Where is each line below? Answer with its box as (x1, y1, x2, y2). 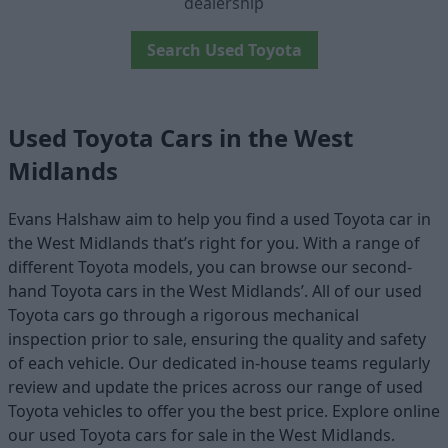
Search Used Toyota (146, 39, 302, 61)
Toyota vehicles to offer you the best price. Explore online (8, 399, 440, 422)
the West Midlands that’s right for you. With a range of (8, 231, 420, 254)
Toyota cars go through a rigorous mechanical (8, 303, 359, 326)
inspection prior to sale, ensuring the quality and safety (8, 327, 426, 350)
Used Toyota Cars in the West (8, 120, 353, 154)
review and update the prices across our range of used (8, 375, 423, 398)
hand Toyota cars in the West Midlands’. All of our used (8, 279, 422, 302)
